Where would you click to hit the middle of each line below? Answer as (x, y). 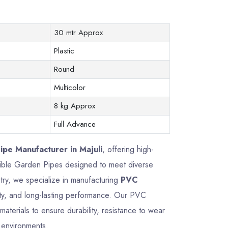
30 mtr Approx (78, 33)
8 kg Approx (74, 106)
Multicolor (69, 88)
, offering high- (128, 149)
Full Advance (75, 124)
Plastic (64, 51)
